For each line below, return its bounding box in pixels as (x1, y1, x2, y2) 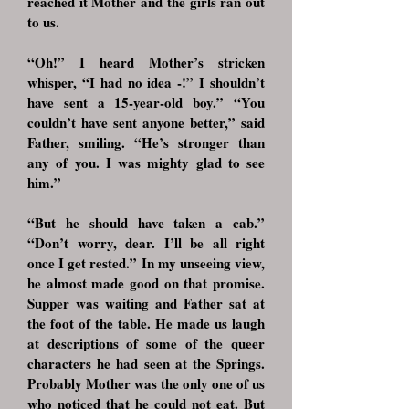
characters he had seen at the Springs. (27, 353, 265, 373)
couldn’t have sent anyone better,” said (27, 112, 265, 132)
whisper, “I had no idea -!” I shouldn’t (27, 72, 265, 92)
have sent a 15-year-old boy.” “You (27, 92, 265, 112)
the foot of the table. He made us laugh (27, 313, 265, 333)
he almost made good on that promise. (27, 273, 265, 293)
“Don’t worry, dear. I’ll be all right (27, 233, 265, 253)
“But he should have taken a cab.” (27, 213, 265, 233)
